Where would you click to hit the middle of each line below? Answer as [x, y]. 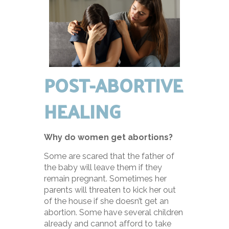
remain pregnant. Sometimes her [106, 179]
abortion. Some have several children [114, 213]
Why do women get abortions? [109, 138]
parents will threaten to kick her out [110, 190]
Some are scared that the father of [109, 156]
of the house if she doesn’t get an [107, 201]
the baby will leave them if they [103, 168]
